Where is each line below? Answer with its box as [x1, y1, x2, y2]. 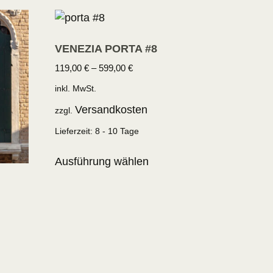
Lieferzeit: [55, 126, 96, 136]
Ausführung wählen [55, 155, 149, 168]
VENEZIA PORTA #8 [55, 43, 158, 55]
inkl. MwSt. [55, 83, 97, 93]
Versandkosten [75, 103, 148, 116]
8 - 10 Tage [95, 126, 140, 136]
